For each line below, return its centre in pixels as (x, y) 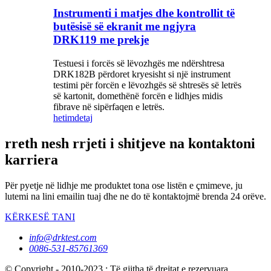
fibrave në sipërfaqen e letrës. (109, 107)
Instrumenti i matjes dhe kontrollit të (144, 13)
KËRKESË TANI (40, 217)
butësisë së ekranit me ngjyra (125, 27)
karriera (31, 160)
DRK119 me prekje (101, 40)
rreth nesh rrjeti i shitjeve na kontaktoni (130, 144)
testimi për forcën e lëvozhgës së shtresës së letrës (147, 85)
